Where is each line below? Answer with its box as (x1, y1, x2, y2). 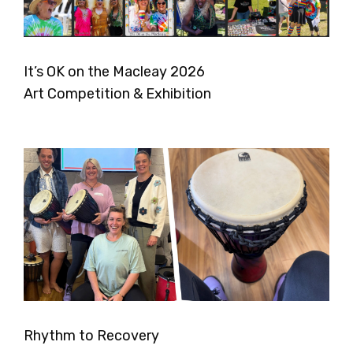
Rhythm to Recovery (24, 327, 159, 345)
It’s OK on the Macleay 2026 (24, 63, 205, 81)
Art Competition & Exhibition (24, 85, 211, 103)
